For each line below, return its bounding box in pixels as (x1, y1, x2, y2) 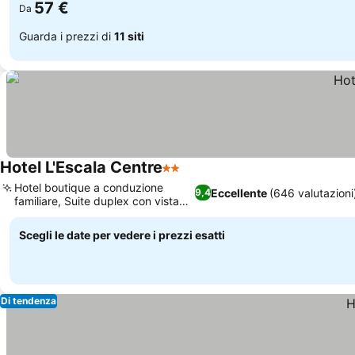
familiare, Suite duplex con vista (14, 194, 179, 208)
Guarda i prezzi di (19, 29, 114, 43)
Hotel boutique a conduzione (14, 181, 163, 194)
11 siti (114, 29, 144, 43)
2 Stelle (162, 168, 207, 184)
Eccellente (210, 185, 267, 200)
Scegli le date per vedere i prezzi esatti (19, 228, 225, 242)
